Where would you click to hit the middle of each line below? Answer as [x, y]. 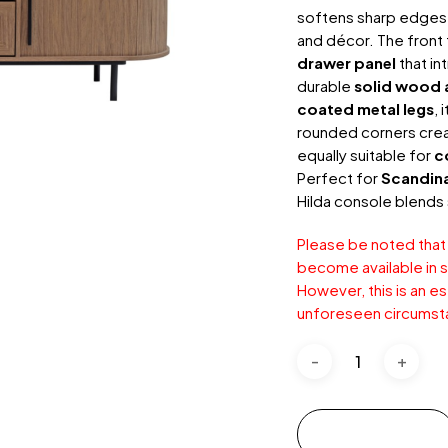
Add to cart [376, 434]
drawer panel [347, 62]
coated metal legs [366, 108]
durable [326, 85]
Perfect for [339, 177]
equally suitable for [366, 154]
